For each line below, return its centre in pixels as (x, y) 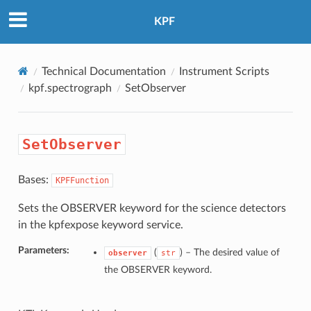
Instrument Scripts (224, 71)
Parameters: (43, 250)
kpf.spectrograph (70, 88)
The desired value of (236, 252)
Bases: (34, 179)
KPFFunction (82, 180)
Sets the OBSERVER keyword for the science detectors (152, 208)
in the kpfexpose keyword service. (100, 225)
